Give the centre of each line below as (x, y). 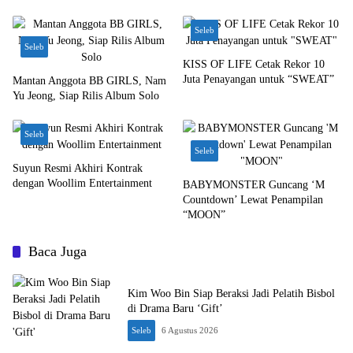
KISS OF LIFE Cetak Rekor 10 (254, 64)
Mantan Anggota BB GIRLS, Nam (89, 81)
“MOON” (204, 215)
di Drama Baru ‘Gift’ (175, 308)
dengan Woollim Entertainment (82, 183)
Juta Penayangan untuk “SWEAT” (258, 79)
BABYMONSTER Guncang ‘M (254, 185)
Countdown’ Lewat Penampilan (253, 200)
